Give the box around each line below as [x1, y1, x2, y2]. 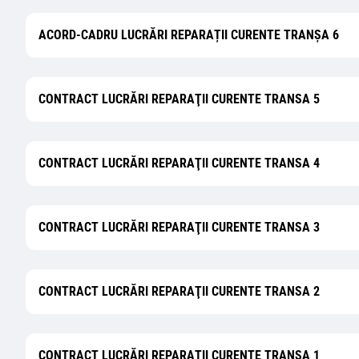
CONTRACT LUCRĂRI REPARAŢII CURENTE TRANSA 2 [38, 284, 320, 299]
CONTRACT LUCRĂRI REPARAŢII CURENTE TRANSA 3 [38, 220, 320, 235]
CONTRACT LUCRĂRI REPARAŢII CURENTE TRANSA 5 [38, 91, 320, 107]
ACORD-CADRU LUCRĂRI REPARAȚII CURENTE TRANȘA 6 [38, 27, 339, 42]
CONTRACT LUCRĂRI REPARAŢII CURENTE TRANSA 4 [38, 155, 320, 171]
